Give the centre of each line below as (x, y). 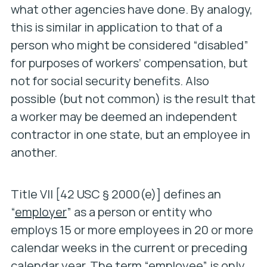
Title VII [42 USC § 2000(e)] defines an (116, 194)
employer (41, 212)
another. (34, 152)
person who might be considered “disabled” (129, 45)
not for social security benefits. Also (110, 81)
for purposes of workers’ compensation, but (129, 63)
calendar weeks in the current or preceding (129, 248)
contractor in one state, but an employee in (130, 134)
